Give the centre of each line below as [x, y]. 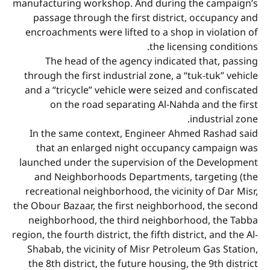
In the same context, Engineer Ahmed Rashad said [144, 134]
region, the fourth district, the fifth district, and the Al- [135, 235]
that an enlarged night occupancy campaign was [147, 148]
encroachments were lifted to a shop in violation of [142, 33]
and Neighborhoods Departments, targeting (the [146, 177]
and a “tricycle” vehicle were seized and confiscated [141, 90]
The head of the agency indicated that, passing [152, 61]
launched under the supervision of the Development [139, 163]
